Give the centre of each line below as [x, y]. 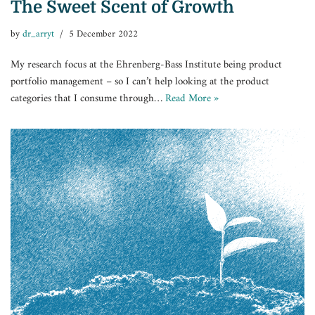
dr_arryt [38, 34]
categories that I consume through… [88, 98]
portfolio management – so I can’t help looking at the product [140, 82]
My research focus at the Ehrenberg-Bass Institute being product [146, 65]
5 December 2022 [103, 34]
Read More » [192, 98]
